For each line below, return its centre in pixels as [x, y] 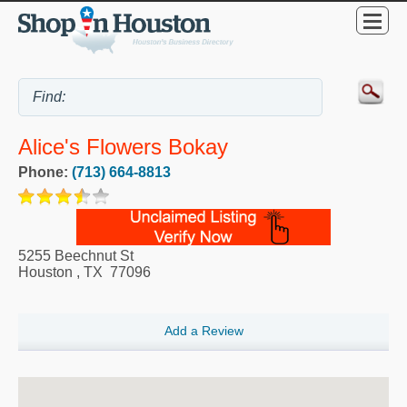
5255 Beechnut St [76, 256]
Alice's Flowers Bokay [123, 147]
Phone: [45, 173]
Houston [45, 273]
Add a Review [203, 331]
